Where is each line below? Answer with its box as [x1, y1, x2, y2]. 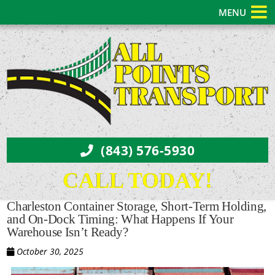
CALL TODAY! [63, 168, 212, 193]
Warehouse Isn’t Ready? [7, 225, 128, 240]
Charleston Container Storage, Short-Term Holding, [7, 199, 267, 214]
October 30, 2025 [14, 246, 84, 258]
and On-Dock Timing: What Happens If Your [7, 212, 234, 227]
